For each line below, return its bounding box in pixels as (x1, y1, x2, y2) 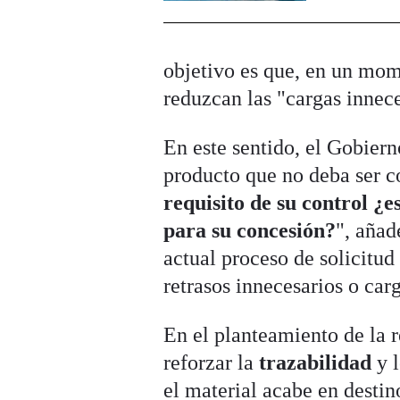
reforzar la (163, 351, 260, 375)
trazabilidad (259, 351, 378, 375)
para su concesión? (163, 219, 337, 243)
